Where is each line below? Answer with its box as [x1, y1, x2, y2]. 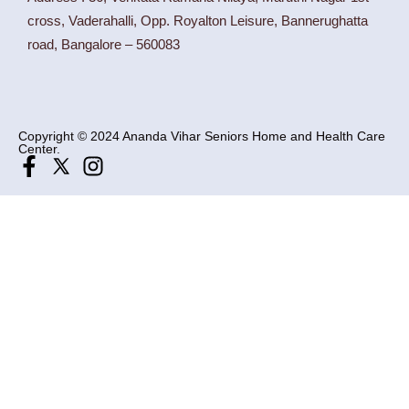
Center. [18, 142, 60, 156]
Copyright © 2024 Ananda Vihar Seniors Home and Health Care [18, 129, 385, 143]
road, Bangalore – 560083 [27, 37, 180, 52]
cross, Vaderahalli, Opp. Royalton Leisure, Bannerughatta [27, 13, 368, 28]
